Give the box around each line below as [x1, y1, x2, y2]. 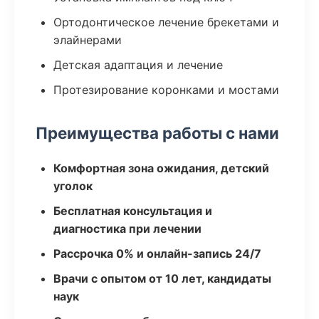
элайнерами [53, 33, 122, 47]
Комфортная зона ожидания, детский [53, 161, 269, 175]
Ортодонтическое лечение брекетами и [53, 15, 279, 29]
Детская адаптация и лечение [53, 58, 223, 72]
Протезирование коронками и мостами [53, 83, 279, 97]
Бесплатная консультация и [53, 204, 212, 218]
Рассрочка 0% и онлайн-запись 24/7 [53, 246, 261, 261]
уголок [53, 179, 93, 193]
